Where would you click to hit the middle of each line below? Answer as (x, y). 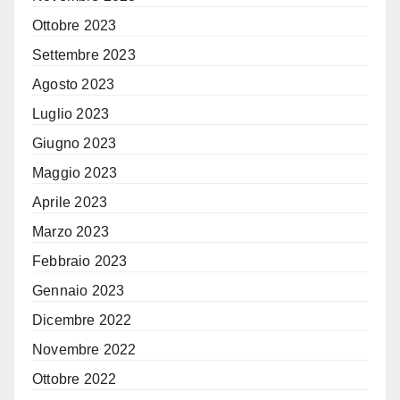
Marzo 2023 (71, 232)
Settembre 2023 (84, 55)
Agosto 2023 (74, 85)
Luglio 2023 (71, 114)
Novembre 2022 (84, 350)
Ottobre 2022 (75, 379)
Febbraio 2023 (80, 262)
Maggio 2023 (75, 173)
